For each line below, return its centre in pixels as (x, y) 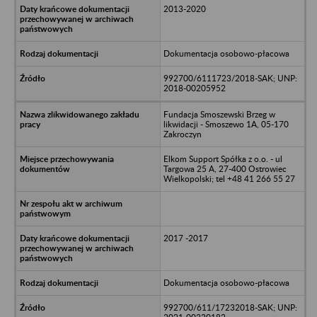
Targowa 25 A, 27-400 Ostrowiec (225, 168)
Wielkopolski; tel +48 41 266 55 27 (229, 178)
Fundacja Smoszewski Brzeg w (219, 114)
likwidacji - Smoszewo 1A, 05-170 (226, 124)
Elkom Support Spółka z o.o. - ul (223, 158)
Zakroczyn (182, 134)
